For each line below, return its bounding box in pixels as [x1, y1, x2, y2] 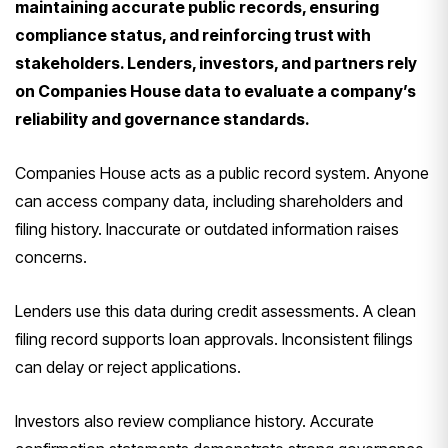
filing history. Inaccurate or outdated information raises [15, 219, 399, 240]
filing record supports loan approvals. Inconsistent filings [15, 329, 413, 350]
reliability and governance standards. [15, 109, 310, 130]
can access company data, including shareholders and [15, 191, 403, 212]
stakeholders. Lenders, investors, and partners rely [15, 53, 417, 74]
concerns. [15, 247, 87, 268]
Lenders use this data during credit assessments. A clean [15, 301, 416, 322]
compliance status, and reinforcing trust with [15, 25, 371, 46]
